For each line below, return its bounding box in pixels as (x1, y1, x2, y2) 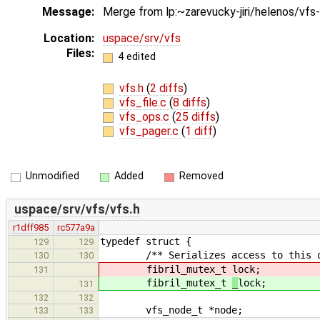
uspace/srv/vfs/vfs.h (14, 202, 140, 217)
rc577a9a (56, 221, 95, 233)
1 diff (184, 124, 213, 138)
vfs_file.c (119, 95, 169, 109)
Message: (42, 5, 94, 19)
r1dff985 (13, 221, 49, 233)
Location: (44, 31, 94, 46)
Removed (179, 170, 224, 183)
